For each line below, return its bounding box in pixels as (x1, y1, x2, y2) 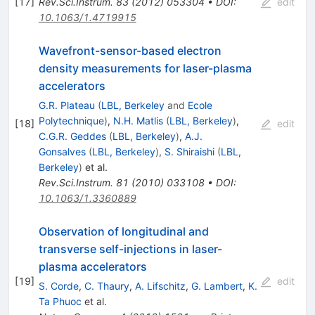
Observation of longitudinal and (38, 224, 209, 238)
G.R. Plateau (38, 98, 95, 111)
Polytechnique (38, 114, 104, 127)
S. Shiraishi (164, 145, 214, 157)
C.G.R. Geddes (38, 129, 106, 142)
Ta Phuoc (38, 295, 82, 307)
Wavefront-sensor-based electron (38, 43, 221, 58)
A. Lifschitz (134, 279, 186, 292)
